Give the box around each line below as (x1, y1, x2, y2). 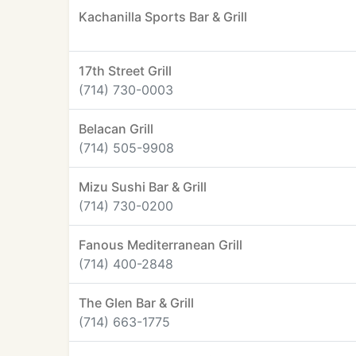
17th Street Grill (79, 63, 172, 79)
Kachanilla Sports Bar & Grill (79, 9, 247, 25)
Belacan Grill (79, 121, 153, 137)
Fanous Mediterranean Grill (79, 237, 242, 253)
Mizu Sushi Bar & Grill (79, 179, 207, 195)
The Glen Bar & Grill (79, 295, 194, 311)
